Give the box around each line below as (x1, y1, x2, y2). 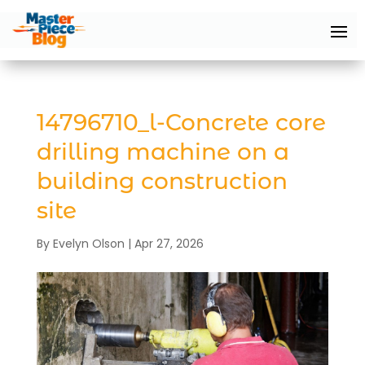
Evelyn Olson (52, 235, 125, 252)
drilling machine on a (36, 137, 289, 165)
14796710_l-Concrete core (36, 108, 326, 136)
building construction (36, 166, 288, 195)
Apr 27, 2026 (134, 235, 204, 252)
